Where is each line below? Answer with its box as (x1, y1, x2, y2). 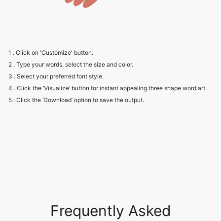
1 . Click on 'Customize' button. (8, 49, 93, 57)
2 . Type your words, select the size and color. (8, 61, 133, 69)
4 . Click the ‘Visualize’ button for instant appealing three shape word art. (8, 84, 207, 92)
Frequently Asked (50, 202, 171, 220)
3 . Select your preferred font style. (8, 73, 104, 80)
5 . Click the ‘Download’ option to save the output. (8, 96, 144, 104)
